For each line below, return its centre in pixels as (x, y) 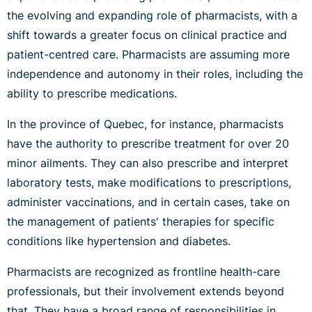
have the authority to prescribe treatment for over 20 (148, 144)
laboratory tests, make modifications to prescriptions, (149, 183)
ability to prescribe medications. (92, 94)
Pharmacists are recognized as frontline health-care (143, 272)
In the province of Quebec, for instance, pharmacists (145, 124)
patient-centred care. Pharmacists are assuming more (148, 55)
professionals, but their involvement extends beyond (146, 291)
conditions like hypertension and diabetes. (119, 241)
